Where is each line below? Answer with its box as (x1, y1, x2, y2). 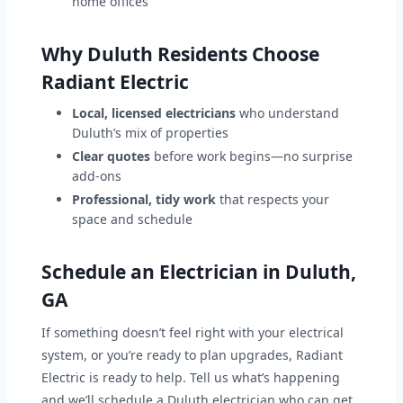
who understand (236, 104, 339, 122)
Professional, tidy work (72, 191, 216, 209)
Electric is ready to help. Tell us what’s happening (41, 369, 340, 387)
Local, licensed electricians (72, 104, 236, 122)
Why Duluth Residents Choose (41, 41, 319, 67)
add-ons (72, 167, 121, 185)
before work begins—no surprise (150, 148, 353, 166)
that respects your (216, 191, 329, 209)
